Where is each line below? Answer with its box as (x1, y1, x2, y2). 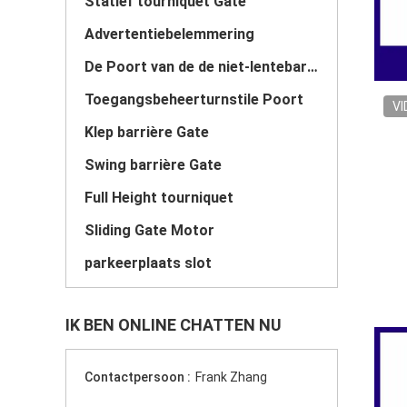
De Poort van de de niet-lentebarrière (307, 58, 318, 75)
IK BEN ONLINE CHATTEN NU (65, 315, 282, 334)
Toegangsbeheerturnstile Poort (84, 91, 303, 108)
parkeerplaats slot (84, 254, 212, 272)
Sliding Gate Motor (84, 222, 214, 239)
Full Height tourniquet (84, 189, 233, 206)
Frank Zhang (195, 370, 267, 384)
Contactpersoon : (84, 370, 191, 384)
